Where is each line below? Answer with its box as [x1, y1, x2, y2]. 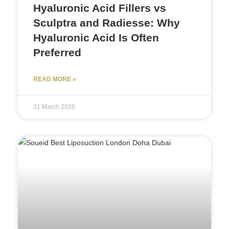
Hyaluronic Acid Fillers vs [33, 2, 166, 14]
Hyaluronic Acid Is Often [33, 32, 159, 44]
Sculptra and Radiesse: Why [33, 17, 180, 29]
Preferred [33, 47, 81, 59]
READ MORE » [33, 76, 76, 83]
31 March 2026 [33, 103, 75, 111]
